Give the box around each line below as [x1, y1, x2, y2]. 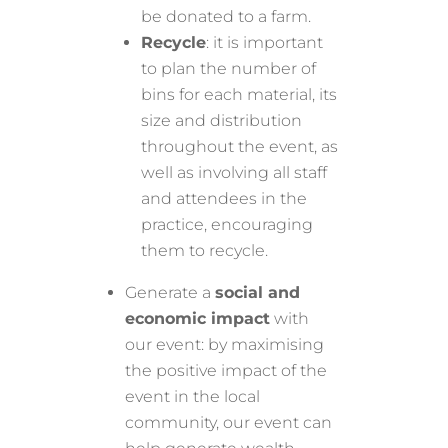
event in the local [125, 386, 261, 406]
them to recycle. [141, 240, 269, 260]
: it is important [206, 32, 324, 52]
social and [215, 282, 301, 302]
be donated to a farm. [141, 6, 312, 26]
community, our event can [125, 412, 333, 432]
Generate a [125, 282, 216, 302]
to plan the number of [141, 58, 317, 78]
